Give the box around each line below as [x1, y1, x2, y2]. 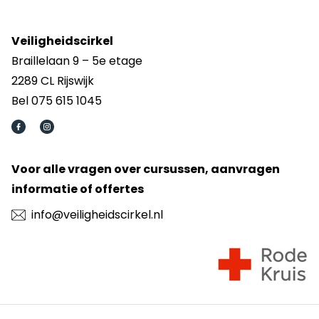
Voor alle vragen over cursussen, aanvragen [11, 160, 280, 177]
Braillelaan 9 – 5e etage [11, 52, 142, 69]
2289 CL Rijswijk [11, 72, 94, 89]
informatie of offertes [11, 180, 144, 197]
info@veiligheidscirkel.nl [31, 206, 163, 223]
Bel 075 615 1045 [11, 92, 102, 109]
